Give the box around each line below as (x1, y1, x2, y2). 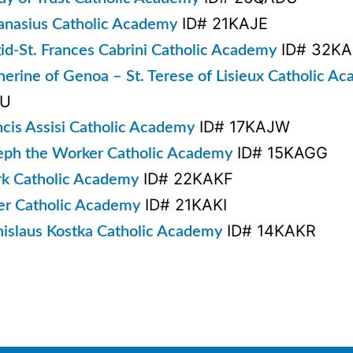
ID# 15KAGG (232, 143, 328, 162)
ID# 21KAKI (140, 195, 227, 214)
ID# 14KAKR (222, 221, 316, 240)
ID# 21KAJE (177, 13, 268, 33)
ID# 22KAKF (139, 169, 233, 188)
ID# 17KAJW (195, 117, 290, 136)
